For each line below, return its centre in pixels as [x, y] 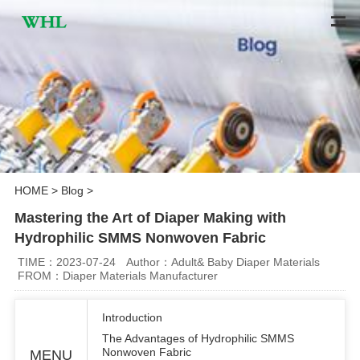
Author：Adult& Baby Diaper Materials [223, 262]
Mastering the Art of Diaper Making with [150, 218]
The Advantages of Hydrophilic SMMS [198, 338]
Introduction [132, 317]
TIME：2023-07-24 [67, 262]
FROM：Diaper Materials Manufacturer [118, 275]
